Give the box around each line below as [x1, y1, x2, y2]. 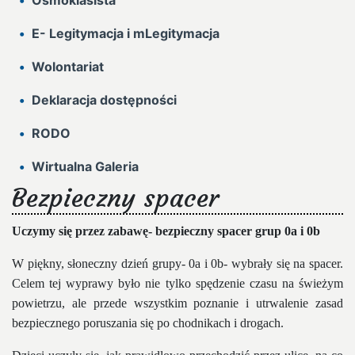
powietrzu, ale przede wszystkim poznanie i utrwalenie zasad [12, 296, 343, 311]
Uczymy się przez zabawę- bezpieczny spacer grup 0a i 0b [12, 224, 320, 239]
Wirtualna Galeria [32, 158, 139, 175]
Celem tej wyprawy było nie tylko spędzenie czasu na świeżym [12, 277, 343, 291]
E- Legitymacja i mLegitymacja [32, 25, 219, 42]
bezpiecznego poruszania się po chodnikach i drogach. [12, 316, 284, 330]
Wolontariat [32, 59, 104, 75]
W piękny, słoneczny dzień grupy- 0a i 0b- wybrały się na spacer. [12, 257, 343, 271]
